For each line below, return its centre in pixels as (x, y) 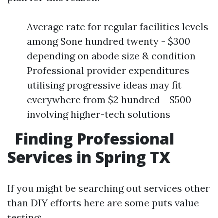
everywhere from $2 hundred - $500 (109, 100)
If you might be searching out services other (109, 188)
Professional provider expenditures (108, 70)
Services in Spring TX (89, 157)
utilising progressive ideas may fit (104, 85)
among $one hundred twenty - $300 (109, 41)
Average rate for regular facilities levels (118, 27)
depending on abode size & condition (111, 56)
